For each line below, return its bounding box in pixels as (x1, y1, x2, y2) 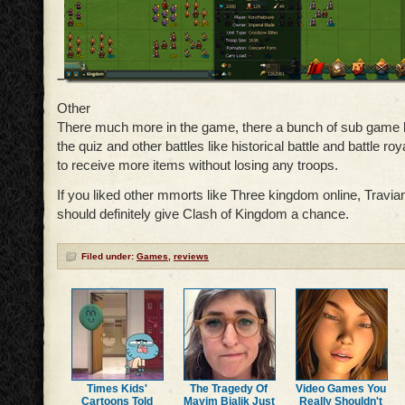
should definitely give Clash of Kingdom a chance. (57, 206, 349, 221)
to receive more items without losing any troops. (57, 157, 338, 173)
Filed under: (81, 251, 137, 261)
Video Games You (296, 382, 387, 395)
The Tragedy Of (190, 382, 268, 395)
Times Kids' (87, 382, 147, 395)
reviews (174, 251, 209, 261)
